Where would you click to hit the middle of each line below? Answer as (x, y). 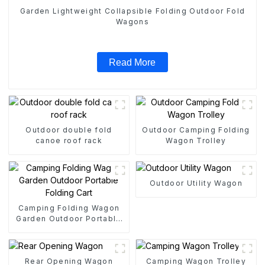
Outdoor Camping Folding (196, 130)
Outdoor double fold (69, 130)
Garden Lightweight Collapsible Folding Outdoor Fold (132, 11)
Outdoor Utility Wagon (196, 183)
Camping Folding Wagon (69, 208)
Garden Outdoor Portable (69, 218)
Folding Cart (69, 229)
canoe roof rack (69, 140)
